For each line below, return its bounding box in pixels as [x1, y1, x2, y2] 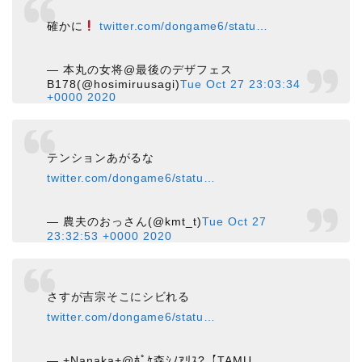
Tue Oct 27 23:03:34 [180, 78, 301, 91]
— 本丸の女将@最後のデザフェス [47, 63, 234, 77]
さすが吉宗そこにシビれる [47, 289, 190, 303]
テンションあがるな [47, 151, 154, 165]
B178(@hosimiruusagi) [47, 78, 181, 91]
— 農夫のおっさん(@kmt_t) [47, 215, 203, 229]
